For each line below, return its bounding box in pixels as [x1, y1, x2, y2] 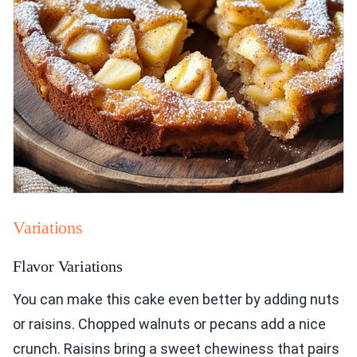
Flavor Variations [13, 257, 123, 276]
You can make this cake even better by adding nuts [13, 291, 339, 308]
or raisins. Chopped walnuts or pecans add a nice [13, 316, 326, 333]
